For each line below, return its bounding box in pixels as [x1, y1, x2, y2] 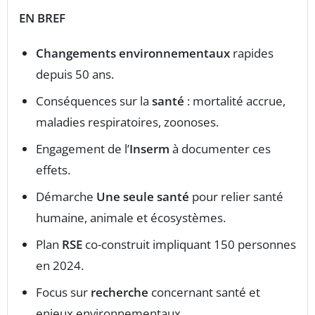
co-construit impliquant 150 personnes [82, 236, 296, 253]
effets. [36, 162, 70, 179]
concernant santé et [148, 284, 260, 301]
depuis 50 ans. [36, 66, 114, 83]
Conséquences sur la [36, 93, 152, 110]
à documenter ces [169, 141, 271, 157]
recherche [91, 284, 148, 301]
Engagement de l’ [36, 141, 129, 157]
